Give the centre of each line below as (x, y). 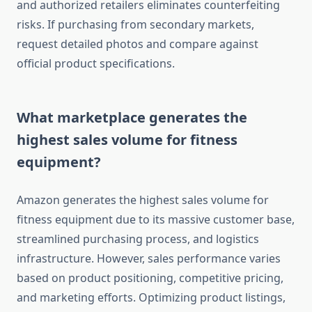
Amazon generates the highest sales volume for (143, 200)
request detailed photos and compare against (138, 44)
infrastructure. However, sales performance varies (149, 259)
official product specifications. (96, 64)
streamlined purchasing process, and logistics (138, 239)
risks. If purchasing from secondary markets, (135, 25)
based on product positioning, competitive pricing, (150, 278)
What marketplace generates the (132, 118)
